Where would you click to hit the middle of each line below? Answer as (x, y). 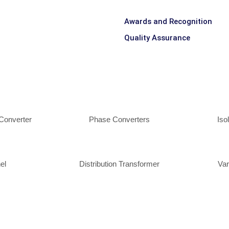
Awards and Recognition (168, 21)
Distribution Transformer (119, 164)
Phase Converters (119, 119)
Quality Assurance (157, 38)
